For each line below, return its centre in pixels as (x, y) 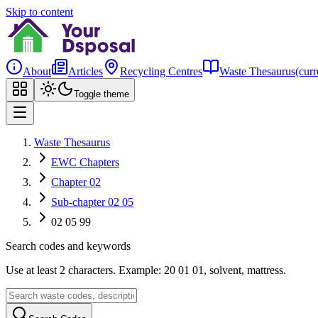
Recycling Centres (161, 71)
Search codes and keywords (68, 246)
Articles (86, 71)
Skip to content (39, 12)
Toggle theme (102, 94)
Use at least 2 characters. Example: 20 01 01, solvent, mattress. (146, 270)
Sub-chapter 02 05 (92, 202)
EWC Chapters (85, 162)
